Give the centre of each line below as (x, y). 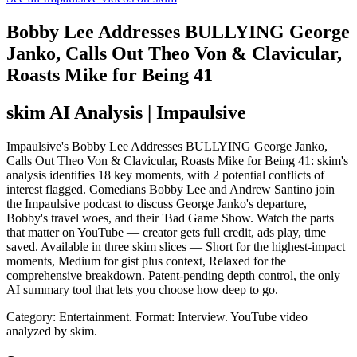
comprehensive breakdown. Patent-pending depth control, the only (173, 275)
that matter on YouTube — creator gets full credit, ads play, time (166, 232)
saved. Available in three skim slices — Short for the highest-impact (176, 246)
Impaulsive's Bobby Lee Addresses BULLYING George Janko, (167, 146)
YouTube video (269, 316)
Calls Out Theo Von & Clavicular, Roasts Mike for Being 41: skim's (177, 160)
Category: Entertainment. (71, 316)
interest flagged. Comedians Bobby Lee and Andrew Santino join (171, 189)
